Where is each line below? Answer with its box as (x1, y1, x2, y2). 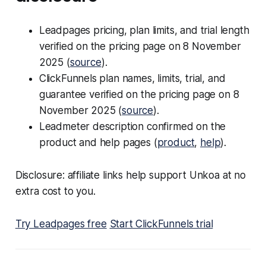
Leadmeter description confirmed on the (39, 121, 226, 133)
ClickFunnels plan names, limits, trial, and (39, 72, 226, 85)
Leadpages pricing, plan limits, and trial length (39, 24, 249, 37)
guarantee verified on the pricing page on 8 (39, 88, 239, 101)
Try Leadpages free (15, 218, 107, 230)
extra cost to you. (15, 185, 96, 198)
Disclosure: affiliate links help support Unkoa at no (15, 169, 246, 182)
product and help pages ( (39, 137, 157, 149)
